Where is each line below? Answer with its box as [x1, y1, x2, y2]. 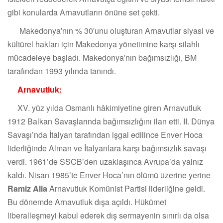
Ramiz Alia [7, 183, 47, 195]
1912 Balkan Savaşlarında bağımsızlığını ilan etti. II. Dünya [7, 115, 215, 127]
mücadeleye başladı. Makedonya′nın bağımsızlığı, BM [7, 52, 197, 64]
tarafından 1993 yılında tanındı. [7, 65, 116, 77]
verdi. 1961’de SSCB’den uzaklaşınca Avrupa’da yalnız [7, 156, 203, 168]
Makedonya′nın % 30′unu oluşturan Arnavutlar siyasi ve [7, 25, 214, 37]
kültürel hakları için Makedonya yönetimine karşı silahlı [7, 38, 200, 50]
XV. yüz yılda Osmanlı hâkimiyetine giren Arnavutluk [7, 102, 201, 114]
